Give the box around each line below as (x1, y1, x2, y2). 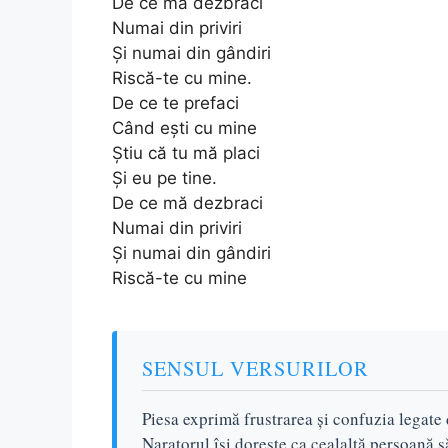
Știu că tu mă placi (112, 142, 260, 163)
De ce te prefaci (112, 92, 239, 113)
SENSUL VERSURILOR (142, 353, 369, 382)
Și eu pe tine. (112, 167, 217, 188)
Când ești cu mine (112, 117, 257, 138)
